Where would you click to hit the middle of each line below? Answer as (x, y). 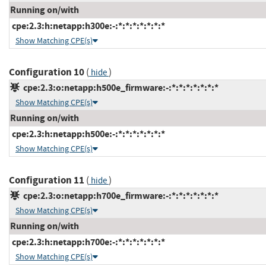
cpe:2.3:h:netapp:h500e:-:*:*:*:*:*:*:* (88, 134)
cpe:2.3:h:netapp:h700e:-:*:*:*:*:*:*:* (88, 242)
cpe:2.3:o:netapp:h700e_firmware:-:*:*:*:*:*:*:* (119, 196)
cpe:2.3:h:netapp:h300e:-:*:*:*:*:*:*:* (88, 26)
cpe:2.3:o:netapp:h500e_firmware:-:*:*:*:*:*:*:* (119, 88)
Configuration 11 (47, 180)
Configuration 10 (47, 72)
